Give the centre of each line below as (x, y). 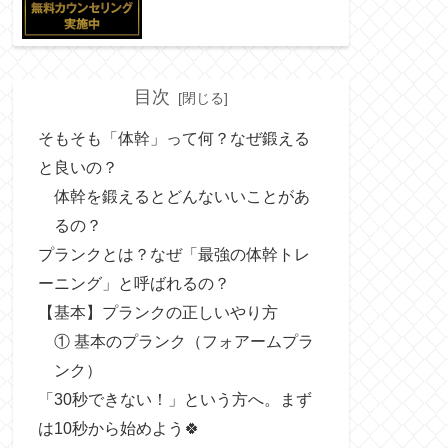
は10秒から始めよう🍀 (119, 428)
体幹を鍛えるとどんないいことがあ (182, 196)
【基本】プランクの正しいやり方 (158, 312)
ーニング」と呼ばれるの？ (134, 283)
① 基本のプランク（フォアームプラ (184, 341)
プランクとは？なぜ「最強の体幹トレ (174, 254)
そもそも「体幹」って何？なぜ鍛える (174, 138)
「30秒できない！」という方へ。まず (175, 399)
